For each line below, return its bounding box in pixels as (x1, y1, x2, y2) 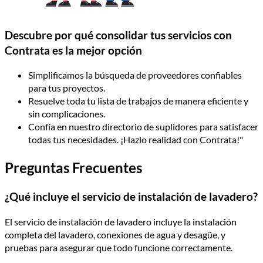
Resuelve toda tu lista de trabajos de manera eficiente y (28, 95, 248, 107)
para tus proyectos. (28, 82, 105, 94)
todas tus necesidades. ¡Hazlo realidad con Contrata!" (28, 134, 243, 146)
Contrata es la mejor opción (5, 43, 142, 57)
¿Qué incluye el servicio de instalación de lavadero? (5, 190, 258, 204)
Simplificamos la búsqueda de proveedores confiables (28, 69, 242, 81)
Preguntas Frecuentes (5, 159, 142, 177)
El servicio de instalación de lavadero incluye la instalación (5, 215, 237, 227)
